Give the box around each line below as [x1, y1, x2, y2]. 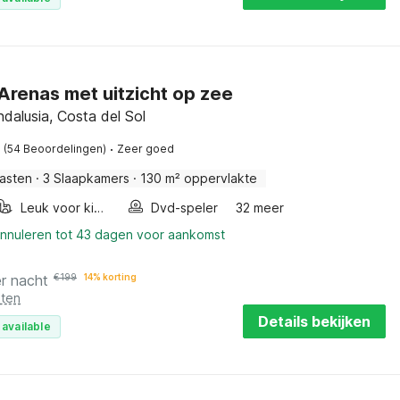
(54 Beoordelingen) [4, 142, 106, 155]
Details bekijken [257, 312, 371, 330]
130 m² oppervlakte [140, 171, 257, 186]
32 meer [236, 200, 285, 215]
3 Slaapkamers [43, 171, 129, 186]
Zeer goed [117, 142, 174, 155]
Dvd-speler [151, 200, 219, 215]
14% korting [84, 271, 137, 282]
